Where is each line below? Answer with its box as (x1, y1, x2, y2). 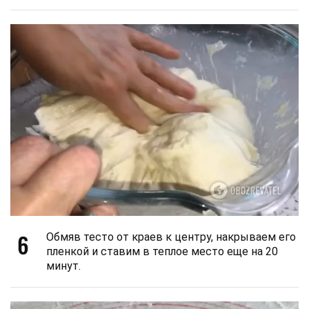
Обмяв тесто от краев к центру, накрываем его (46, 230, 296, 244)
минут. (46, 259, 81, 273)
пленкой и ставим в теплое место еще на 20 (46, 245, 278, 259)
